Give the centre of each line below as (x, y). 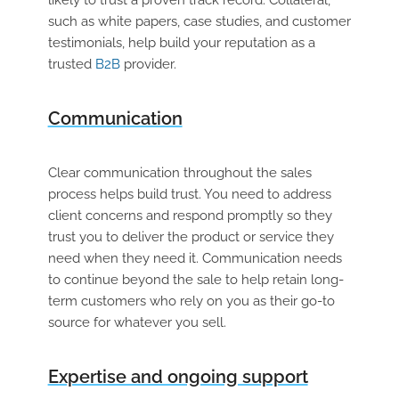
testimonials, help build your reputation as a (181, 42)
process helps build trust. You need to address (189, 194)
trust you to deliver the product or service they (191, 236)
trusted (71, 64)
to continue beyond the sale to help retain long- (195, 279)
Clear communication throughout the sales (179, 172)
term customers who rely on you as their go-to (191, 301)
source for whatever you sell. (137, 322)
